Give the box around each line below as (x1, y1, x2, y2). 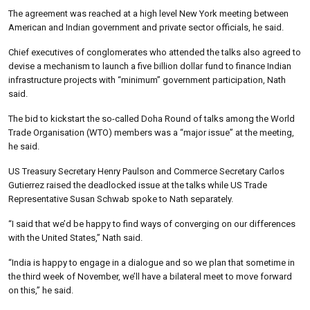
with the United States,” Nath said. (8, 232, 143, 243)
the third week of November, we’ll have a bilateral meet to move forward (8, 271, 292, 282)
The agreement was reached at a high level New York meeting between (8, 8, 289, 19)
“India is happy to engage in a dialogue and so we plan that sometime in (8, 257, 295, 268)
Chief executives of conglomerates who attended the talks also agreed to (8, 46, 301, 57)
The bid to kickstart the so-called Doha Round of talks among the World (8, 113, 295, 124)
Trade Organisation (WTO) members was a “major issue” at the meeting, (8, 127, 294, 138)
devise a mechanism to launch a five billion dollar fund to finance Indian (8, 60, 291, 71)
